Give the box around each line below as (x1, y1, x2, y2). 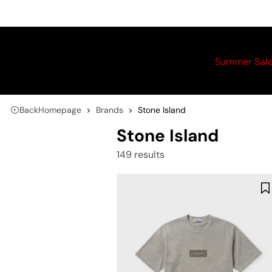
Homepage (38, 104, 81, 115)
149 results (117, 148, 165, 161)
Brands (96, 104, 123, 115)
